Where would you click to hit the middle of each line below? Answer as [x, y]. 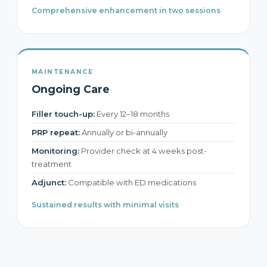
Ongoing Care [71, 89]
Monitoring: [55, 151]
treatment [52, 164]
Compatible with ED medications [131, 182]
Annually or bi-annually [124, 132]
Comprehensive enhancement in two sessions [126, 10]
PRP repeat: [56, 132]
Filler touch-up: [63, 114]
